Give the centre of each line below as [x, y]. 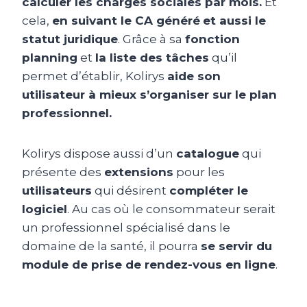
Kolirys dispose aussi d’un [99, 153]
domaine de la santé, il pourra [111, 246]
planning [50, 57]
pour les [199, 172]
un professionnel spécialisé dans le [126, 227]
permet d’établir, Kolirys [95, 76]
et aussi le [234, 20]
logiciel [45, 209]
